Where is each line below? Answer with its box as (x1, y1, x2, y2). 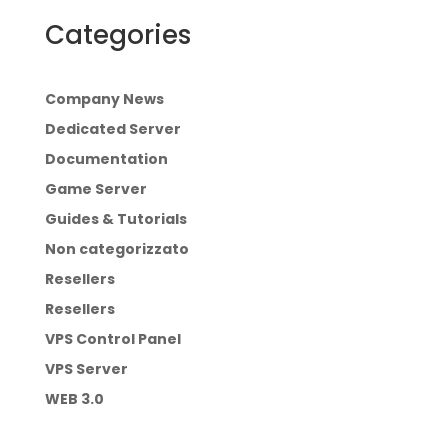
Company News (44, 88, 164, 109)
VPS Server (44, 358, 128, 379)
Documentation (44, 148, 168, 169)
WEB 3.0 (44, 388, 104, 409)
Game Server (44, 178, 147, 199)
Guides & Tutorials (44, 208, 187, 229)
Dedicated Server (44, 118, 181, 139)
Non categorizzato (44, 238, 189, 259)
